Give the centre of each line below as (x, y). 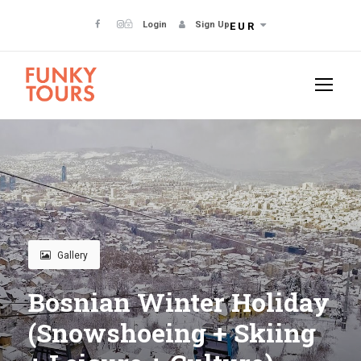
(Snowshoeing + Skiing (172, 333)
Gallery (73, 256)
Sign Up (212, 25)
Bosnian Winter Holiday (179, 302)
